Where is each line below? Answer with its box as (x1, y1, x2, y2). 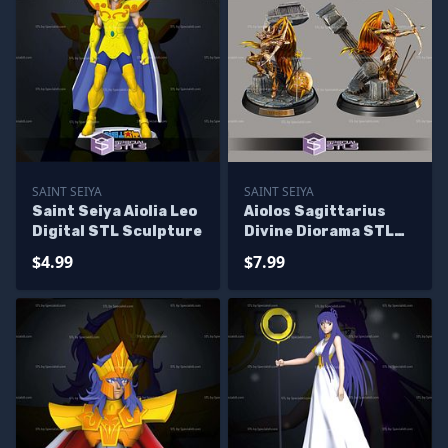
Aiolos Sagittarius (244, 203, 386, 220)
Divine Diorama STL (244, 223, 394, 240)
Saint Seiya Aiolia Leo (32, 203, 197, 220)
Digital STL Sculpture (32, 223, 202, 240)
